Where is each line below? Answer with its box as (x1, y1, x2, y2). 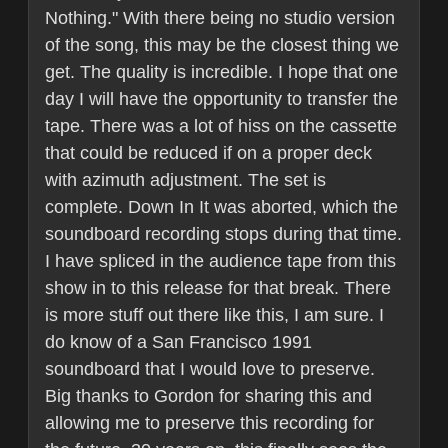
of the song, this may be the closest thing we (45, 35, 399, 56)
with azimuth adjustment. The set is (45, 170, 326, 191)
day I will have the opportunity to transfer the (45, 89, 398, 110)
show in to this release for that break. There (45, 278, 391, 299)
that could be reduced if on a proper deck (45, 143, 372, 164)
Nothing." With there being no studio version (45, 8, 395, 29)
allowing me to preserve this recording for (45, 413, 374, 434)
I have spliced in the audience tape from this (45, 251, 396, 272)
